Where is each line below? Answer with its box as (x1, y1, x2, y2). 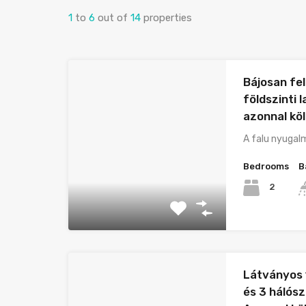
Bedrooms (243, 161, 290, 171)
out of (98, 11, 130, 24)
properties (143, 11, 192, 24)
